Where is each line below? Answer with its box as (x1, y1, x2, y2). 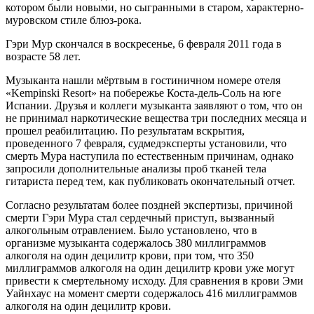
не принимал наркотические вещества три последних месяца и (6, 112, 307, 124)
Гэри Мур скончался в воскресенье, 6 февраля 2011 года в (6, 38, 282, 50)
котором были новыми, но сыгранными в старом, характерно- (6, 1, 303, 13)
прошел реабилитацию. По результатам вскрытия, (6, 125, 245, 137)
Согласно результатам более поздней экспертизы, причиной (6, 199, 293, 211)
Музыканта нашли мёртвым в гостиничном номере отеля (6, 74, 280, 86)
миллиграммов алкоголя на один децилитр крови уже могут (6, 262, 294, 274)
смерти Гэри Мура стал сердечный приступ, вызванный (6, 212, 275, 224)
